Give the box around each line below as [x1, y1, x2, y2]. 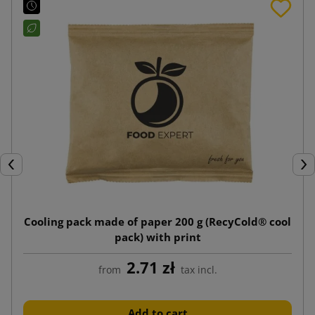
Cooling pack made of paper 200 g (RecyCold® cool [24, 214, 291, 229]
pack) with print [114, 230, 201, 245]
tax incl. [180, 263, 217, 277]
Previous [6, 165, 46, 179]
